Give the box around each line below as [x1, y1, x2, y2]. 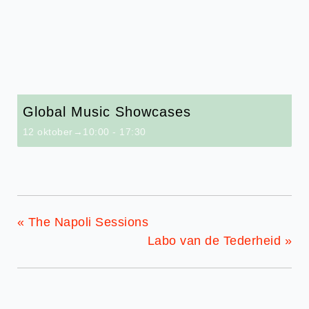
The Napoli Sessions [24, 215, 149, 229]
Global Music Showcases [22, 104, 191, 119]
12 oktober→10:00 [22, 126, 110, 137]
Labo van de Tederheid [147, 234, 285, 248]
